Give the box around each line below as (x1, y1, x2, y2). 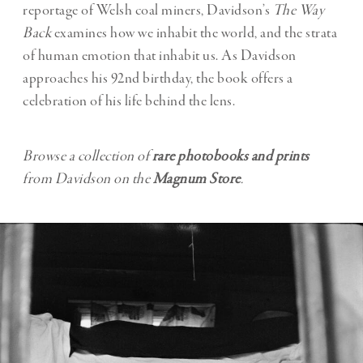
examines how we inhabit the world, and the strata (53, 23, 337, 43)
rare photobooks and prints (152, 146, 310, 166)
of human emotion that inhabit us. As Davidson (23, 45, 297, 66)
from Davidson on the (23, 169, 153, 189)
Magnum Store (152, 169, 241, 189)
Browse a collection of (23, 146, 152, 166)
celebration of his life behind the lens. (23, 91, 235, 111)
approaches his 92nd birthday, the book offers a (23, 68, 293, 88)
